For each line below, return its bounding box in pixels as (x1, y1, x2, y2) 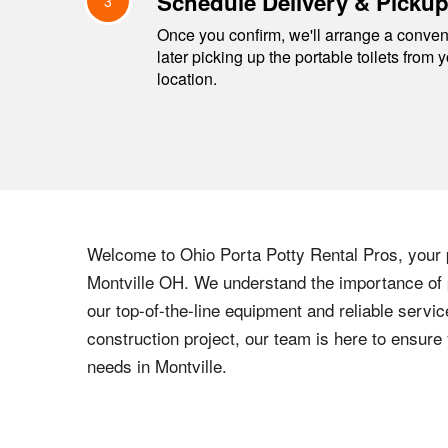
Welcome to (87, 241, 180, 266)
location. (157, 67, 217, 90)
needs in (87, 353, 155, 378)
